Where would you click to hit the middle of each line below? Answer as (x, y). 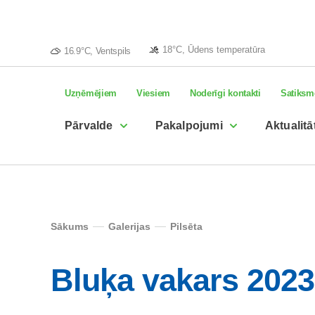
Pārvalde (89, 126)
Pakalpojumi (189, 126)
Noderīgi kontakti (225, 93)
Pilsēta (186, 226)
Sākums (70, 226)
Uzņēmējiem (91, 93)
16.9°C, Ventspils (97, 51)
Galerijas (129, 226)
